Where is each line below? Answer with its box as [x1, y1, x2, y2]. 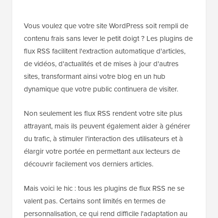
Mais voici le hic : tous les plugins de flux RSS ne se [24, 183, 184, 194]
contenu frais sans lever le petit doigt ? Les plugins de [24, 33, 193, 44]
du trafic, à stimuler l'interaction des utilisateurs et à [24, 133, 183, 145]
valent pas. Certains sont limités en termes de [24, 196, 165, 207]
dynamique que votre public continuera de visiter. [24, 84, 178, 95]
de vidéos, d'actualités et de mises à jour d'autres [24, 58, 179, 70]
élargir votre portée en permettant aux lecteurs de [24, 146, 180, 157]
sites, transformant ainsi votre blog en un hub [24, 71, 165, 82]
